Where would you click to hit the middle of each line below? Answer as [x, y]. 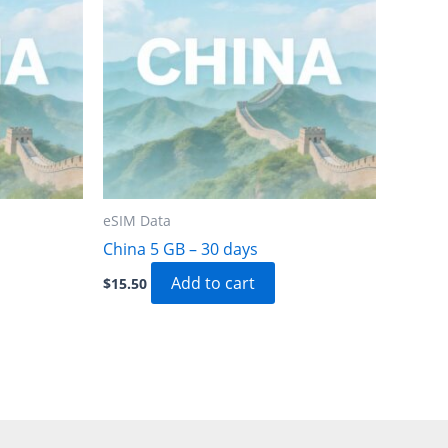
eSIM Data [137, 220]
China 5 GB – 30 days [180, 248]
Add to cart [213, 282]
